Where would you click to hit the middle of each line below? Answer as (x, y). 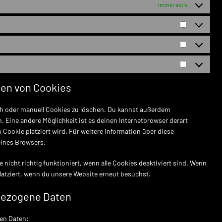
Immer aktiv (173, 4)
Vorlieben (201, 29)
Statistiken (204, 49)
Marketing (202, 69)
